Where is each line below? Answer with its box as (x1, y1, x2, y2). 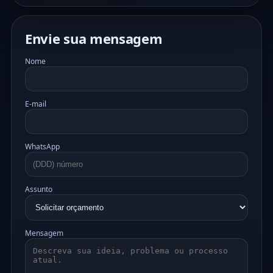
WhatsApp (25, 141, 60, 152)
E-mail (25, 99, 46, 109)
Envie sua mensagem (25, 29, 163, 48)
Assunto (25, 184, 52, 194)
